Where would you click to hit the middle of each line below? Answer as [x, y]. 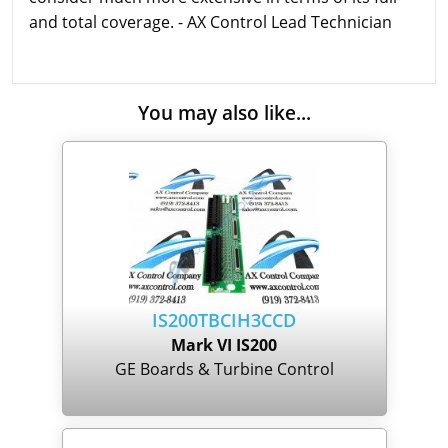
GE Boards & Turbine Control [224, 368]
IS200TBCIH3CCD [224, 319]
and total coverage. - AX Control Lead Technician [210, 21]
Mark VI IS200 [224, 344]
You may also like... [224, 112]
